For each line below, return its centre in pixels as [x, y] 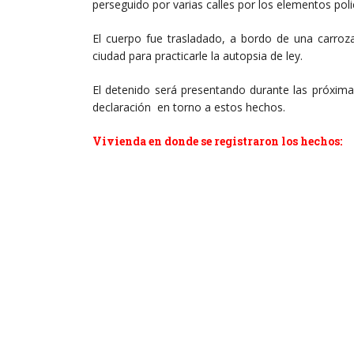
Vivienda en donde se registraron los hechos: [218, 136]
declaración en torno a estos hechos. [189, 102]
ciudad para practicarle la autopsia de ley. [198, 51]
